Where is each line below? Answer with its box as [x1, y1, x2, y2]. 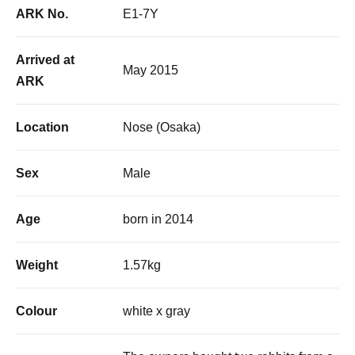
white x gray [123, 303, 190, 318]
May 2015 [123, 63, 178, 77]
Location [16, 120, 69, 134]
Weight [16, 258, 58, 272]
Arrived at [16, 52, 74, 67]
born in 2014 [123, 212, 193, 226]
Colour [16, 303, 57, 318]
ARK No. [16, 6, 68, 21]
